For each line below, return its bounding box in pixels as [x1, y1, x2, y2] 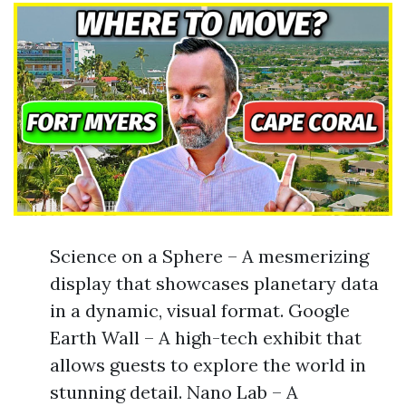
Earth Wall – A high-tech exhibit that [50, 326, 362, 350]
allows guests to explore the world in [50, 353, 366, 377]
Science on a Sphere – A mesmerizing [50, 245, 369, 268]
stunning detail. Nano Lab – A [50, 381, 298, 404]
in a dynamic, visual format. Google [50, 299, 350, 323]
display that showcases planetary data [50, 272, 379, 295]
